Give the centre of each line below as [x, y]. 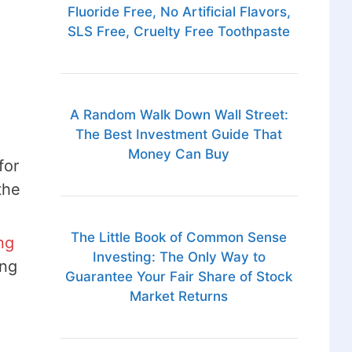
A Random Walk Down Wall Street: [179, 115]
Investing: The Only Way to [179, 257]
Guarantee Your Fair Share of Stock [179, 277]
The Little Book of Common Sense [179, 238]
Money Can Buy [179, 154]
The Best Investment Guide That [179, 135]
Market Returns [179, 297]
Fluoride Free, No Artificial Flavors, [179, 12]
